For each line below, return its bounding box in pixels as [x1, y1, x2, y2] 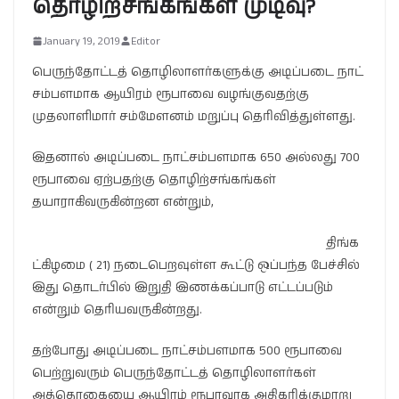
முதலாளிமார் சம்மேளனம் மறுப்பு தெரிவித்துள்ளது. [32, 107, 355, 126]
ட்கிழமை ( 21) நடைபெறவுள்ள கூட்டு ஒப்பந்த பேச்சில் [32, 256, 360, 274]
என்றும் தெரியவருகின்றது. [32, 300, 202, 319]
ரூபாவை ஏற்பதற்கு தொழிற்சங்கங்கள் [32, 170, 276, 189]
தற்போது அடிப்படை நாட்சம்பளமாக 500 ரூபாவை [32, 341, 342, 360]
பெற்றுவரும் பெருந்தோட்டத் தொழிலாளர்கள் [32, 363, 316, 382]
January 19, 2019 [43, 33, 120, 49]
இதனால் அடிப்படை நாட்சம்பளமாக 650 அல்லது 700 [32, 148, 360, 167]
